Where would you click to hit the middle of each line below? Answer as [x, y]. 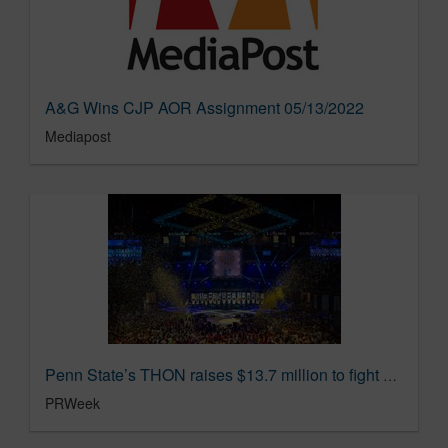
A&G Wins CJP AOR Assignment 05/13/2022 [204, 107]
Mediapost [78, 135]
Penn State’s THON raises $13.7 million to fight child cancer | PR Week [390, 374]
